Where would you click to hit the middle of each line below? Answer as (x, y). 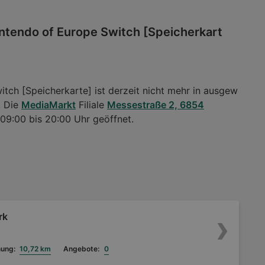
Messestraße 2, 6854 (156, 105)
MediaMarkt (49, 105)
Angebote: (81, 249)
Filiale (91, 105)
